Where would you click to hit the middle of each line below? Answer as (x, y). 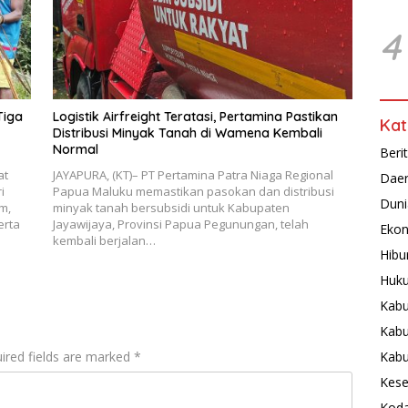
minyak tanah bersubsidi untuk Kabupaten (171, 207)
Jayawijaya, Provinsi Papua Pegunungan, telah (180, 224)
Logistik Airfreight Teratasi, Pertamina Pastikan (195, 116)
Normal (75, 149)
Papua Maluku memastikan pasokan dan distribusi (193, 191)
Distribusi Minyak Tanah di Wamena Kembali (187, 133)
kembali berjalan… (104, 240)
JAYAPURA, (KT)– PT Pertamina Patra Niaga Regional (193, 174)
